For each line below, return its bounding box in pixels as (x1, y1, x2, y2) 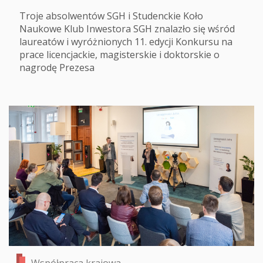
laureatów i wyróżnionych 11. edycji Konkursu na (19, 35, 232, 48)
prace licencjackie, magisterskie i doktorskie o (19, 48, 220, 61)
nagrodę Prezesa (19, 60, 95, 74)
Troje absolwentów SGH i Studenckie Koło (19, 9, 203, 22)
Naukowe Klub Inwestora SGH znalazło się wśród (19, 22, 235, 35)
